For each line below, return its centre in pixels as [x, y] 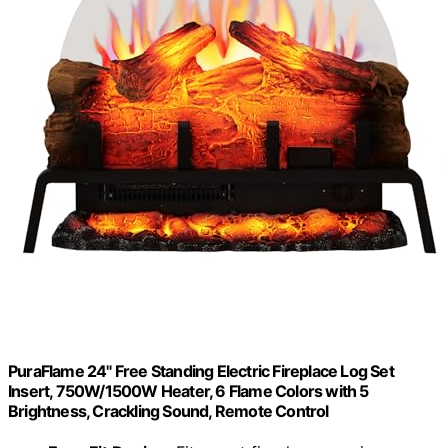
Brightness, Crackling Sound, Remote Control [168, 410]
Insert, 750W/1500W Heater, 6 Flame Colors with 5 [188, 390]
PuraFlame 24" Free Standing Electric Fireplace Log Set [201, 370]
